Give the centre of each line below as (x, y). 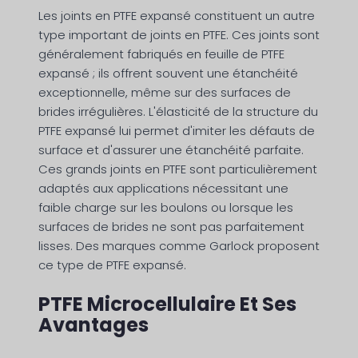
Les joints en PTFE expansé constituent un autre (177, 16)
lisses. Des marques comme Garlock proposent (179, 246)
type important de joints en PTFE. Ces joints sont (179, 35)
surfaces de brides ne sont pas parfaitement (171, 227)
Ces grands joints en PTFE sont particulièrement (178, 169)
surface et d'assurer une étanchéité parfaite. (171, 150)
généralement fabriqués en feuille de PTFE (161, 54)
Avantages (93, 325)
